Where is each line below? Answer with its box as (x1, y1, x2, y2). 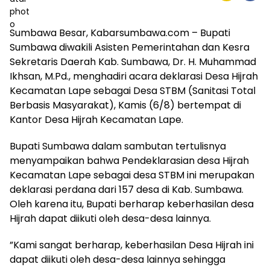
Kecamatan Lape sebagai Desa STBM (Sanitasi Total (10, 83, 256, 98)
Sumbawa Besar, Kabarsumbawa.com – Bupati (10, 25, 230, 40)
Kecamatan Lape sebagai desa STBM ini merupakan (10, 168, 254, 182)
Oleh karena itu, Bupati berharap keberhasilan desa (10, 196, 254, 211)
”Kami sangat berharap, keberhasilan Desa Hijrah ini (10, 237, 254, 252)
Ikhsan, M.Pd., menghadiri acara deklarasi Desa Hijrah (10, 69, 258, 83)
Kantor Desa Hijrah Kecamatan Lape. (10, 112, 183, 127)
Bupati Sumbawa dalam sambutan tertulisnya (10, 139, 226, 153)
